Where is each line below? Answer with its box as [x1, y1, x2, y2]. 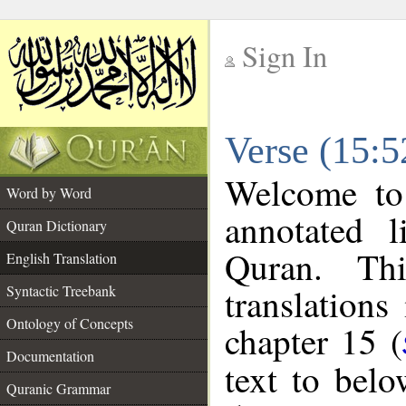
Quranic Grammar [6, 379, 111, 398]
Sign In [242, 36, 327, 75]
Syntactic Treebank [6, 281, 116, 300]
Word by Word [6, 183, 92, 202]
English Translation [6, 248, 117, 267]
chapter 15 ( [225, 317, 402, 364]
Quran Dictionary [6, 216, 107, 235]
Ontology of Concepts [6, 314, 133, 333]
